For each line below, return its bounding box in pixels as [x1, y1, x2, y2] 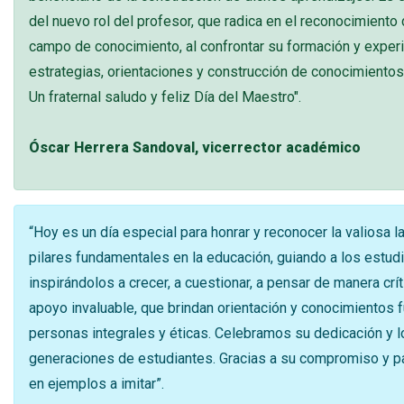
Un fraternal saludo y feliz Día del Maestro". [29, 87, 301, 106]
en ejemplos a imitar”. [29, 374, 164, 392]
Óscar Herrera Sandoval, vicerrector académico [29, 138, 361, 156]
